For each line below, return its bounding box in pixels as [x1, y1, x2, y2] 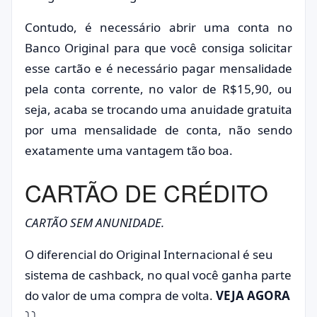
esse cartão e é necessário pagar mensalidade [25, 60, 292, 76]
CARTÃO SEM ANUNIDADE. [25, 214, 164, 231]
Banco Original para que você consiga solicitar [25, 40, 292, 56]
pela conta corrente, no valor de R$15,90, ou [25, 81, 292, 97]
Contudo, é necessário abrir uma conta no [25, 19, 292, 35]
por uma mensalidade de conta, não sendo [25, 122, 292, 138]
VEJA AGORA [216, 287, 290, 304]
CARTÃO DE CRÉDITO [25, 175, 268, 209]
